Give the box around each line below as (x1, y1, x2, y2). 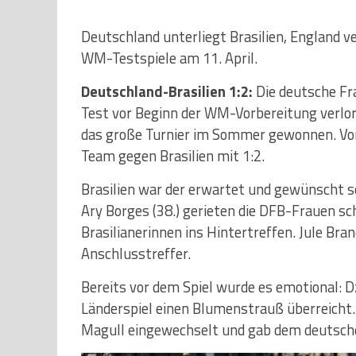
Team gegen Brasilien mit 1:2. (81, 144, 265, 167)
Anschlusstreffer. (81, 242, 191, 265)
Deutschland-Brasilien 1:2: (81, 79, 253, 103)
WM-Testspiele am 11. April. (81, 46, 257, 69)
